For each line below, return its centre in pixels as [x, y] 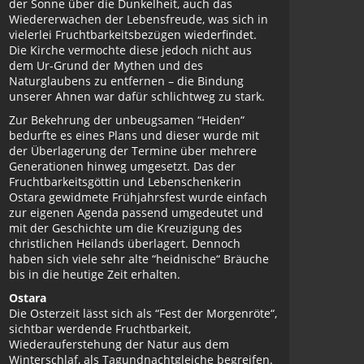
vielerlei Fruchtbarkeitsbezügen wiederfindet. [133, 35]
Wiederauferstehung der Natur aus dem [119, 344]
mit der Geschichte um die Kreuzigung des [126, 228]
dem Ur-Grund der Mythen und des [106, 65]
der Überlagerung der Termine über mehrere [133, 151]
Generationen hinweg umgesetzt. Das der [122, 166]
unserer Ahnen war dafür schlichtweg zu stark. [137, 96]
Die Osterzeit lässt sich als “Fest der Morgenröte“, [143, 313]
